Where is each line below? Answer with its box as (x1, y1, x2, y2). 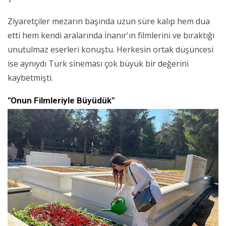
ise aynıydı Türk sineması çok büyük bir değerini (8, 58, 189, 69)
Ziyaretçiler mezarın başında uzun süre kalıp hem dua (8, 15, 210, 27)
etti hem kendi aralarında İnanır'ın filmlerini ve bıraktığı (8, 29, 214, 41)
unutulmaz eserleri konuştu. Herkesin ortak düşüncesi (8, 43, 213, 55)
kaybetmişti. (8, 72, 53, 83)
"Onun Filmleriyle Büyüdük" (8, 95, 115, 105)
